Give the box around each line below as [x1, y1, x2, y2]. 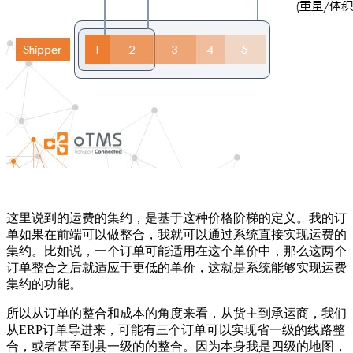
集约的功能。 [6, 277, 82, 292]
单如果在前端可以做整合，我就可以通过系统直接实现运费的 [6, 228, 347, 242]
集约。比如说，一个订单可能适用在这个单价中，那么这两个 [6, 244, 347, 258]
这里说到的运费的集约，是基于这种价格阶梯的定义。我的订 [6, 211, 347, 225]
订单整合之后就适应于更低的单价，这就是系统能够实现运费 [6, 261, 347, 275]
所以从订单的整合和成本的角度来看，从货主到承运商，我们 [6, 307, 347, 321]
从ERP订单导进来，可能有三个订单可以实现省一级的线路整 [6, 323, 345, 337]
